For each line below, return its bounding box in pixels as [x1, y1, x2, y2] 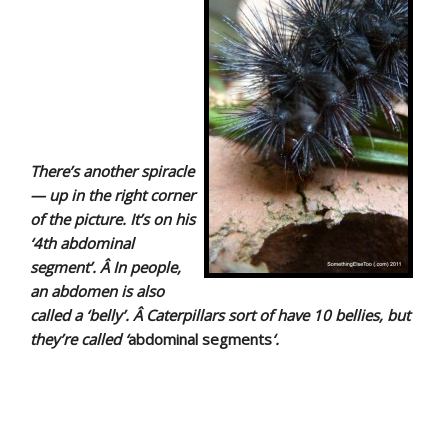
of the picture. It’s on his [30, 209, 195, 230]
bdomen [59, 281, 117, 302]
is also [117, 281, 164, 302]
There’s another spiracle [30, 161, 194, 182]
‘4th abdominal [30, 233, 134, 254]
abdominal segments [128, 329, 272, 350]
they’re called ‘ [30, 329, 128, 350]
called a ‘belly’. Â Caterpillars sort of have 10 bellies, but [30, 305, 410, 326]
